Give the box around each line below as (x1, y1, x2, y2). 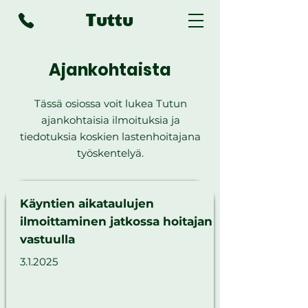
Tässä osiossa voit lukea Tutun (34, 97, 187, 110)
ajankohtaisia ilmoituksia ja (41, 113, 180, 126)
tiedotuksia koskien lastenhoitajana (20, 130, 201, 143)
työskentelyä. (77, 146, 144, 159)
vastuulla (20, 232, 75, 246)
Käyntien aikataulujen (20, 197, 154, 210)
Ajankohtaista (49, 58, 171, 81)
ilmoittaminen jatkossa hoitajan (20, 214, 212, 228)
